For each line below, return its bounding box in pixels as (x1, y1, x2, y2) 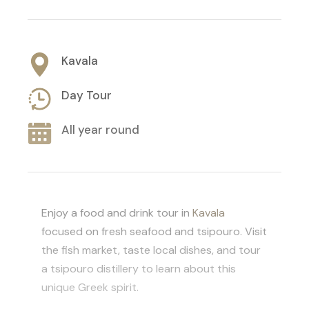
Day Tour (61, 87, 112, 103)
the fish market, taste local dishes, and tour (41, 242, 261, 257)
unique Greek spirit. (41, 279, 139, 295)
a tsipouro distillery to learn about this (41, 261, 236, 276)
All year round (61, 121, 139, 137)
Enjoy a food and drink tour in (41, 205, 192, 220)
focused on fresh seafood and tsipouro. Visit (41, 223, 267, 239)
